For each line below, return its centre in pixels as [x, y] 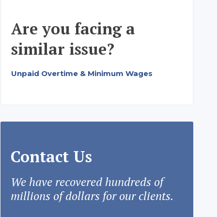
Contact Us [51, 157]
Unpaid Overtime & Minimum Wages [82, 74]
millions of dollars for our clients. [92, 196]
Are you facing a [73, 29]
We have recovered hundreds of [87, 182]
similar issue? [62, 49]
